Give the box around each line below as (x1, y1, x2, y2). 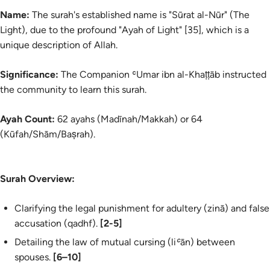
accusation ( (14, 218, 67, 229)
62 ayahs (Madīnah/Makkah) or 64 (55, 113, 202, 125)
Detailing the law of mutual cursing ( (14, 236, 171, 248)
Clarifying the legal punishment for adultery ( (14, 202, 207, 214)
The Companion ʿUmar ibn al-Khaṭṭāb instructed (58, 69, 266, 80)
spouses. (14, 251, 53, 263)
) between (190, 236, 235, 248)
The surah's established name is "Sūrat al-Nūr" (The (30, 9, 250, 20)
